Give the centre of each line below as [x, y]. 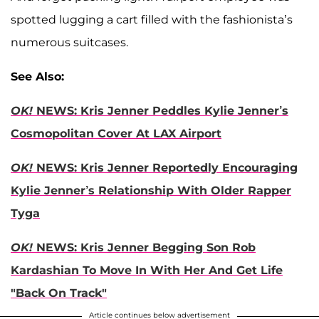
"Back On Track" [59, 293]
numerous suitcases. [69, 43]
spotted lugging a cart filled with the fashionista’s [152, 20]
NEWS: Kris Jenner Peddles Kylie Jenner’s [162, 111]
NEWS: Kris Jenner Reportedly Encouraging [165, 168]
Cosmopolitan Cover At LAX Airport [116, 134]
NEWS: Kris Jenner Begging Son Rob [144, 248]
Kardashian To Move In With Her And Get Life [147, 271]
